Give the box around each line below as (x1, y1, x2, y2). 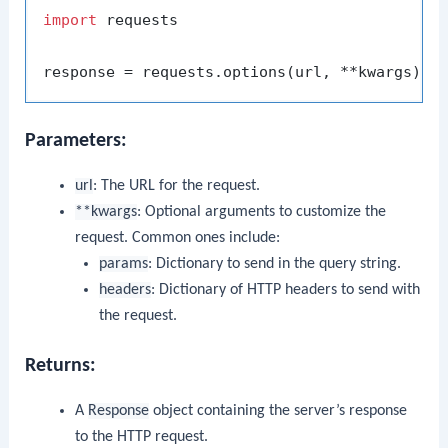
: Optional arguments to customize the (136, 204, 386, 221)
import (43, 11, 98, 30)
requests (97, 11, 179, 30)
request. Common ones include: (74, 230, 280, 247)
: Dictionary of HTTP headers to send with (151, 282, 421, 299)
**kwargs (74, 204, 137, 221)
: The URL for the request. (92, 178, 260, 195)
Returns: (25, 356, 97, 377)
